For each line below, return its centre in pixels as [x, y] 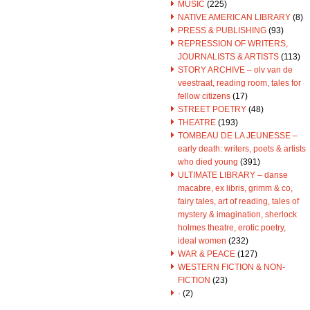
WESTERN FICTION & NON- [231, 267]
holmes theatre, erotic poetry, [232, 228]
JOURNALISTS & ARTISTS [228, 57]
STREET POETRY [212, 109]
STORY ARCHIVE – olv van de [235, 70]
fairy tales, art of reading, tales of [238, 201]
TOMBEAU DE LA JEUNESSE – [238, 136]
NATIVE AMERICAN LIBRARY [234, 17]
